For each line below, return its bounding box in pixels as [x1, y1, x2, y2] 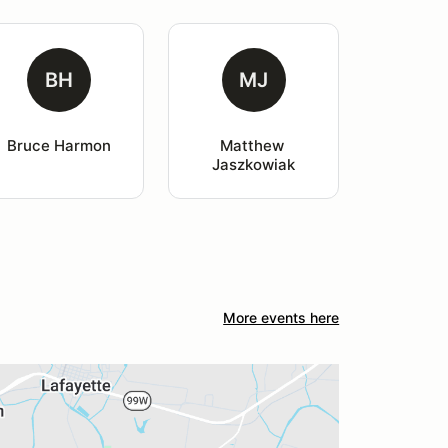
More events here [223, 309, 340, 327]
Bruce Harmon [6, 136, 111, 156]
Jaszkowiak [212, 155, 296, 175]
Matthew [219, 136, 288, 156]
